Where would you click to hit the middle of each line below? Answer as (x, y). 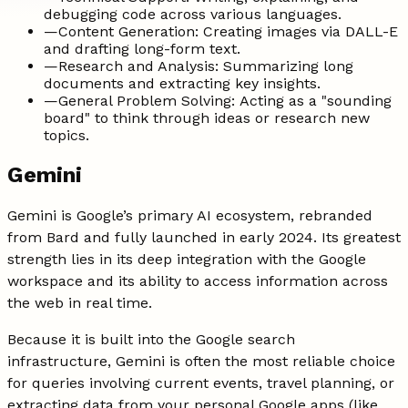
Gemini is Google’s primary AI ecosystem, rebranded (190, 216)
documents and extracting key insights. (182, 83)
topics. (66, 135)
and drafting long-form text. (142, 48)
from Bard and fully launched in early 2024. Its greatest (204, 238)
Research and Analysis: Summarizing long (206, 66)
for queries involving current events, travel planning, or (201, 383)
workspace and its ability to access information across (198, 281)
